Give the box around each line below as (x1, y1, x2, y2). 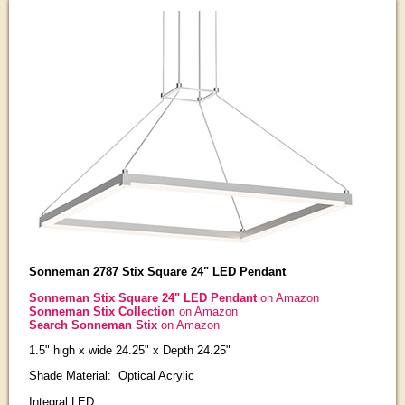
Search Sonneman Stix (28, 317, 161, 332)
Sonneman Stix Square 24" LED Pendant (28, 290, 257, 305)
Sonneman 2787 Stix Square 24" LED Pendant (28, 265, 286, 279)
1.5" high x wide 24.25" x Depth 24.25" (28, 343, 231, 357)
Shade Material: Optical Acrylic (28, 369, 194, 383)
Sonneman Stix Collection (28, 304, 179, 318)
